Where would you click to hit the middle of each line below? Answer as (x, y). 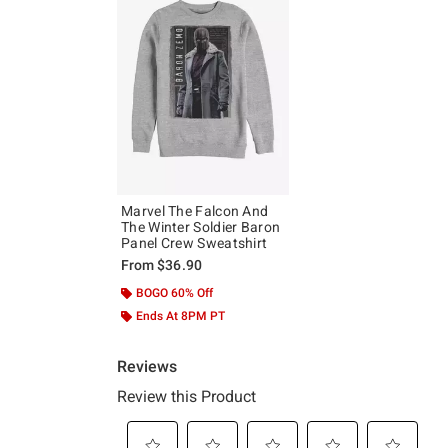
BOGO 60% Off (174, 293)
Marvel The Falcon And (195, 211)
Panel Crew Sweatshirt (194, 243)
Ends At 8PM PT (180, 316)
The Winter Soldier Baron (201, 227)
